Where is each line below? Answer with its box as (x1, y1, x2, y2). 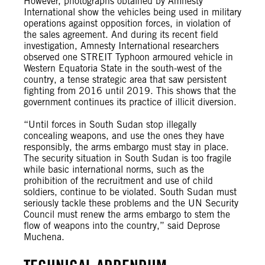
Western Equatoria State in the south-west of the (24, 63, 222, 74)
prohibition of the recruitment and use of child (24, 175, 213, 186)
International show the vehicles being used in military (24, 7, 241, 18)
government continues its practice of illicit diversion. (24, 96, 237, 108)
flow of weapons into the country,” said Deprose (24, 220, 220, 231)
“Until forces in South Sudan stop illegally (24, 119, 196, 130)
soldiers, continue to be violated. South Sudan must (24, 186, 237, 198)
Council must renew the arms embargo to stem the (24, 209, 230, 220)
